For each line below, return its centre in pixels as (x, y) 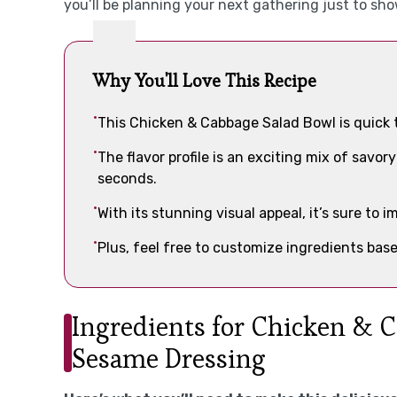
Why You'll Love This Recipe (205, 81)
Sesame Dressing (169, 358)
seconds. (127, 179)
